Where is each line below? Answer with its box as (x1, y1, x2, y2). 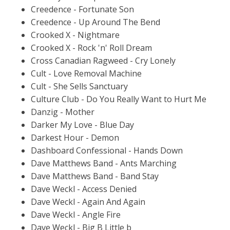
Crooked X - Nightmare (31, 29, 120, 41)
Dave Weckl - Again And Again (31, 196, 145, 207)
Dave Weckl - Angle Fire (31, 208, 121, 220)
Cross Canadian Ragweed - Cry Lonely (31, 54, 176, 66)
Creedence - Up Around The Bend (31, 16, 160, 28)
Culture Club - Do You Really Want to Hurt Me (31, 93, 206, 105)
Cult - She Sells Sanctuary (31, 80, 128, 92)
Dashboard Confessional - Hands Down (31, 144, 183, 156)
